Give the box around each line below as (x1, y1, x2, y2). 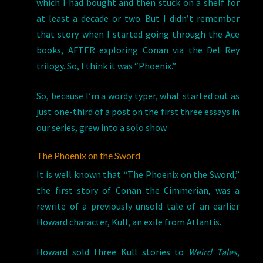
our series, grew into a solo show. (36, 122, 168, 133)
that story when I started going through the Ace (36, 28, 240, 40)
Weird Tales (188, 246, 238, 258)
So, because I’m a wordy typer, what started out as (36, 90, 240, 102)
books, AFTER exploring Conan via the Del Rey (36, 44, 240, 56)
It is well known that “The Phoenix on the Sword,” (36, 168, 240, 180)
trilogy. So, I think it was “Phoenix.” (36, 60, 177, 72)
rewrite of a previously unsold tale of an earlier (36, 200, 240, 212)
